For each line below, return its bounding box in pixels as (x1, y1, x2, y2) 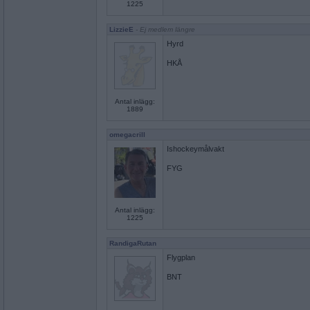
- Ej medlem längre (134, 26, 195, 33)
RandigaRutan (109, 239, 156, 247)
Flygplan (167, 253, 195, 262)
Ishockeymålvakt (167, 145, 224, 153)
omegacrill (109, 131, 145, 138)
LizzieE (109, 26, 134, 33)
